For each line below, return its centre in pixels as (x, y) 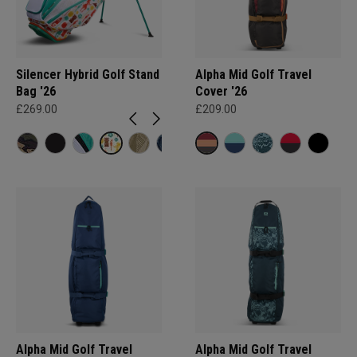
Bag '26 (36, 91)
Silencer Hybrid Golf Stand (88, 75)
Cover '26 (221, 91)
